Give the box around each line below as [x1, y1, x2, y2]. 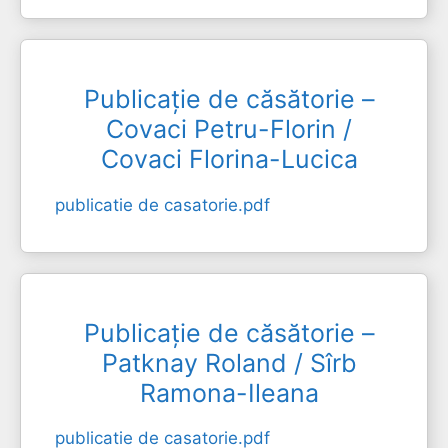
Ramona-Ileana [139, 377, 319, 408]
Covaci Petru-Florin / [106, 114, 352, 144]
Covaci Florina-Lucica [100, 144, 358, 174]
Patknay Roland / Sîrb [101, 347, 357, 378]
